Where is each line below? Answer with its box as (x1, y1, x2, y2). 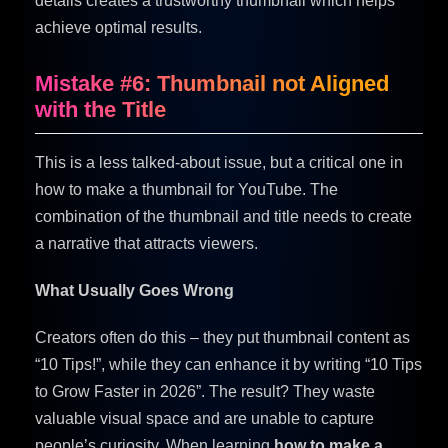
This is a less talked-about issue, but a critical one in (35, 153, 403, 171)
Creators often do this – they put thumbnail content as (35, 328, 410, 346)
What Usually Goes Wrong (35, 281, 234, 299)
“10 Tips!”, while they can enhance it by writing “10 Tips (35, 355, 422, 373)
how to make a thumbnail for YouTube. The (35, 180, 338, 198)
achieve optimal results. (35, 18, 202, 36)
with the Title (35, 96, 166, 122)
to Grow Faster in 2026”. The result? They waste (35, 382, 375, 400)
